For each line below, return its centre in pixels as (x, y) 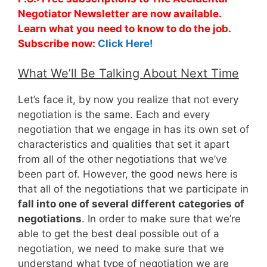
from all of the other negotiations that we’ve (122, 159)
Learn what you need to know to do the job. (124, 29)
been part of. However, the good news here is (128, 174)
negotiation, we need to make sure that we (121, 249)
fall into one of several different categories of (131, 204)
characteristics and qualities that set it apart (124, 145)
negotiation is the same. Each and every (114, 115)
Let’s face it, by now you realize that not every (128, 100)
